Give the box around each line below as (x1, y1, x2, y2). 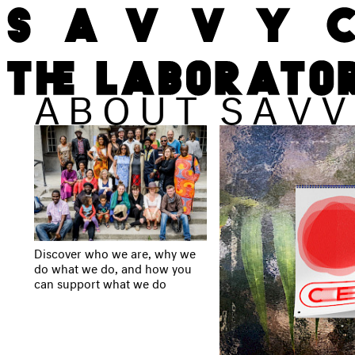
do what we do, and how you (33, 257, 192, 276)
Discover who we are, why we (33, 242, 196, 261)
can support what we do (33, 272, 166, 291)
